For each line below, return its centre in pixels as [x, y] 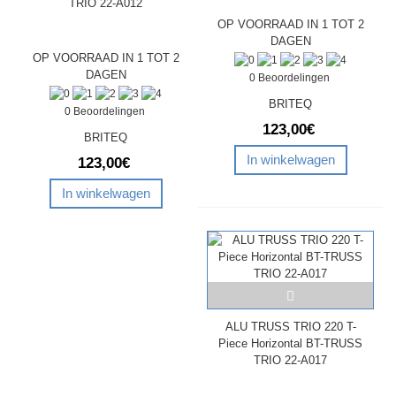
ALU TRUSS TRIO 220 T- [290, 326]
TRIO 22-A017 [290, 360]
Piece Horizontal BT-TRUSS [290, 343]
